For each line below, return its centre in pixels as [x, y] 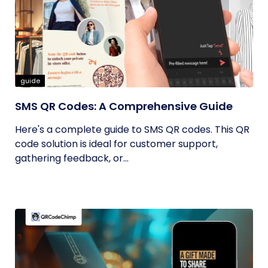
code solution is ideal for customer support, [116, 144]
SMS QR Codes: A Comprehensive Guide [124, 106]
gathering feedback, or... [72, 158]
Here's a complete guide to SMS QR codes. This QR [132, 130]
